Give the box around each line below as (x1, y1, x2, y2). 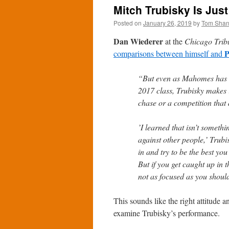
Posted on (113, 18, 142, 27)
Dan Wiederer (113, 35, 163, 47)
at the (163, 36, 185, 47)
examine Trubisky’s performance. (113, 208, 220, 218)
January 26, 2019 (143, 18, 192, 27)
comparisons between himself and (113, 48, 224, 59)
